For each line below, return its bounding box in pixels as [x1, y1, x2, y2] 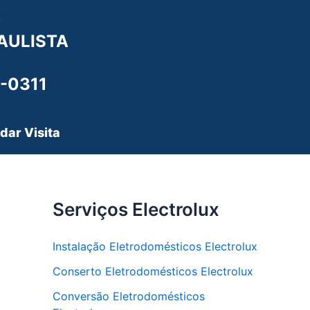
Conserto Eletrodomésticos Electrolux [53, 264, 253, 278]
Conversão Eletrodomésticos [53, 289, 205, 303]
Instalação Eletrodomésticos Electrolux [53, 239, 257, 253]
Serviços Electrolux [53, 199, 219, 220]
